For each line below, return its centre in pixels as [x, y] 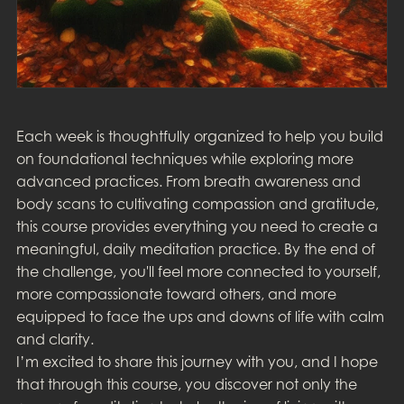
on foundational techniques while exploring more [184, 158]
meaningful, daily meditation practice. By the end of [195, 248]
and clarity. [55, 339]
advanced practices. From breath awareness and [188, 181]
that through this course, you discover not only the [186, 384]
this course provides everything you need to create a [197, 226]
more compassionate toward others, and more [176, 294]
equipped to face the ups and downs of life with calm [200, 316]
